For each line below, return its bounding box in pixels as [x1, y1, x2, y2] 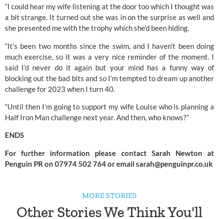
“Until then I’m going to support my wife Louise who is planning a [5, 102, 214, 111]
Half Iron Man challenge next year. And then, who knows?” [5, 113, 189, 122]
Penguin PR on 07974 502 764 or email [5, 159, 136, 168]
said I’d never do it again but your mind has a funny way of [5, 63, 214, 72]
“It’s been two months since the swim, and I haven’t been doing [5, 41, 214, 50]
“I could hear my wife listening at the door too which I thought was [5, 2, 214, 11]
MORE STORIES [82, 190, 137, 200]
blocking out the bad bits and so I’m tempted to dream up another [5, 73, 214, 83]
